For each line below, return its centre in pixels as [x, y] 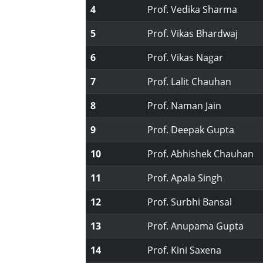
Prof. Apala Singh [185, 178]
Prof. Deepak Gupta [191, 130]
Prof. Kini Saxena [185, 250]
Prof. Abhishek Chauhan [201, 154]
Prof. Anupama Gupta [196, 226]
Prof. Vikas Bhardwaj [193, 33]
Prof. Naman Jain [185, 106]
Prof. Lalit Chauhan [190, 82]
